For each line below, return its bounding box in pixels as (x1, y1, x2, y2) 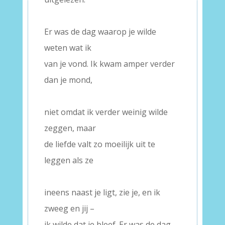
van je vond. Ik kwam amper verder (44, 58, 175, 69)
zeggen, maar (44, 123, 96, 134)
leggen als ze (44, 155, 93, 166)
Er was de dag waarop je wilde (44, 26, 156, 37)
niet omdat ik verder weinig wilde (44, 106, 168, 118)
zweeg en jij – (44, 203, 94, 214)
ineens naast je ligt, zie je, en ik (44, 187, 160, 198)
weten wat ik (44, 42, 91, 53)
